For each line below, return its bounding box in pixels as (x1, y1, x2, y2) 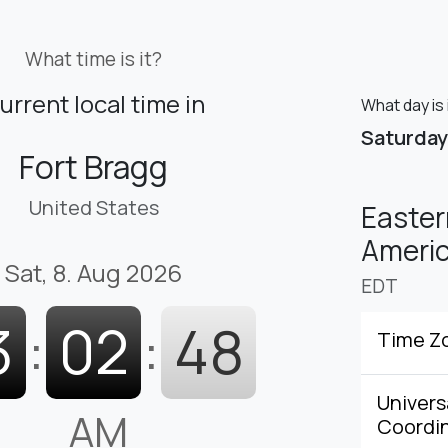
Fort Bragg (19, 145, 168, 190)
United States (28, 194, 159, 222)
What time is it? (25, 46, 162, 73)
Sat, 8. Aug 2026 (5, 256, 182, 290)
